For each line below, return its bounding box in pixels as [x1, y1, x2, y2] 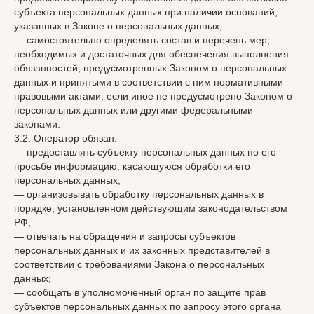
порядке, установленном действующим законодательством [14, 203, 287, 214]
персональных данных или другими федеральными [14, 104, 253, 116]
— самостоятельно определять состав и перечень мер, [14, 34, 270, 46]
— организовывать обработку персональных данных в [14, 189, 264, 200]
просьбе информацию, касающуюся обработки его [14, 161, 250, 172]
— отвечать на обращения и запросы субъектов [14, 231, 235, 242]
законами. [14, 118, 60, 130]
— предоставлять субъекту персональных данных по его [14, 146, 276, 158]
